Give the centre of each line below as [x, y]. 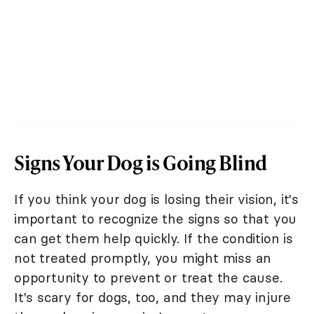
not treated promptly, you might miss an [143, 258]
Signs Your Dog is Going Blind [141, 162]
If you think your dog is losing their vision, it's [156, 199]
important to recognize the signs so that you [156, 218]
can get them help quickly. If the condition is [153, 238]
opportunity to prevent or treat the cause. [148, 277]
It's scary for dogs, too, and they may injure [152, 297]
